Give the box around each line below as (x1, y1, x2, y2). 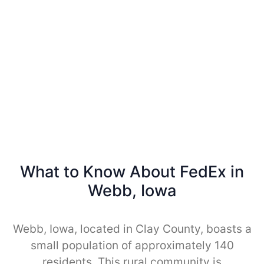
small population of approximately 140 (30, 238, 234, 252)
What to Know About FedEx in (20, 161, 244, 181)
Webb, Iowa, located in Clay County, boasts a (12, 222, 252, 236)
